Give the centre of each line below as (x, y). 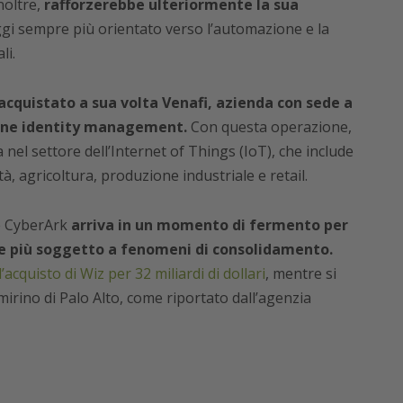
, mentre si (300, 274)
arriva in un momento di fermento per (209, 225)
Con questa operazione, (269, 127)
